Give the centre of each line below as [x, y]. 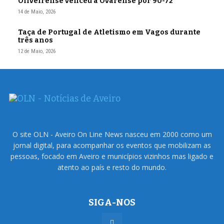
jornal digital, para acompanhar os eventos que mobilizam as [112, 145]
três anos [35, 40]
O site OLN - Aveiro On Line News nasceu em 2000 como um [112, 134]
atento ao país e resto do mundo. [112, 167]
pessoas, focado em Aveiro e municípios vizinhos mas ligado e [112, 156]
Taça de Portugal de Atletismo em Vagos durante [109, 32]
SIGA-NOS [112, 203]
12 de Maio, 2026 [37, 51]
